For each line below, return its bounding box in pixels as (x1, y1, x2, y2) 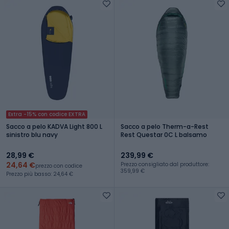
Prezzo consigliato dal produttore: (121, 160, 209, 168)
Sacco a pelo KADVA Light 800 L (6, 122, 102, 131)
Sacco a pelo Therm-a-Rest (121, 122, 209, 131)
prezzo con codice (35, 162, 82, 170)
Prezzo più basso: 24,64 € (6, 170, 73, 178)
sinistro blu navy (6, 130, 58, 139)
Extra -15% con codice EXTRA (8, 110, 85, 118)
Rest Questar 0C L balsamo (121, 130, 207, 139)
